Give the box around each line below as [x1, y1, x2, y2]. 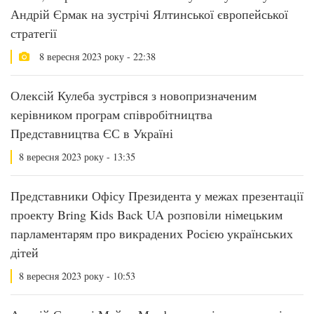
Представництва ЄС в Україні [11, 125, 173, 142]
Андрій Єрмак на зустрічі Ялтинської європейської [11, 6, 288, 22]
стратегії [11, 25, 57, 41]
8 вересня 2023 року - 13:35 [19, 150, 135, 163]
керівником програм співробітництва [11, 106, 212, 123]
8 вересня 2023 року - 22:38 [36, 50, 156, 63]
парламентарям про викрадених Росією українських [11, 225, 293, 242]
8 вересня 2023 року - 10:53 [19, 269, 135, 282]
